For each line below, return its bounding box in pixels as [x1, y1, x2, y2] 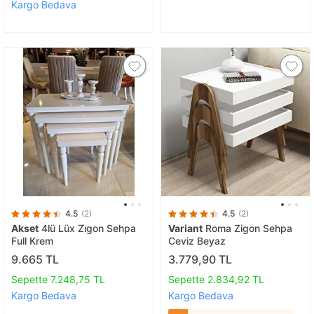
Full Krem [11, 234, 53, 247]
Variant [168, 221, 203, 234]
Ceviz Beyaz [168, 234, 226, 247]
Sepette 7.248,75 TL [11, 273, 105, 286]
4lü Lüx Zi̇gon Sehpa [39, 221, 136, 234]
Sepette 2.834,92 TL [168, 273, 264, 286]
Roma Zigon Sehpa [203, 221, 292, 234]
